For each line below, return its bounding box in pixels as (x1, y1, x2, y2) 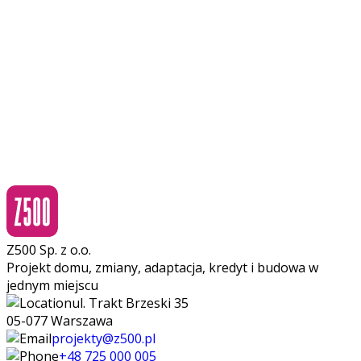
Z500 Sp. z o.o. (6, 241, 91, 259)
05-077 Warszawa (6, 312, 113, 330)
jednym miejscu (6, 276, 98, 295)
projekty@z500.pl (52, 330, 156, 348)
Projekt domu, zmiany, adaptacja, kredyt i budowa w (6, 259, 318, 277)
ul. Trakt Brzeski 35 (72, 294, 189, 313)
